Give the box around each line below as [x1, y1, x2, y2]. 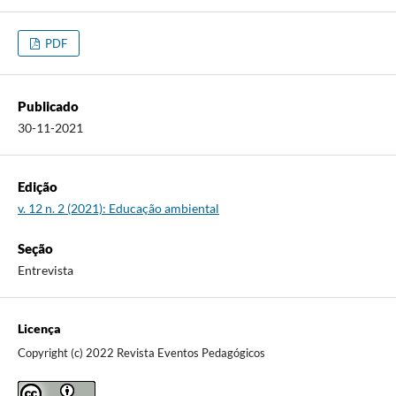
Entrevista [17, 263, 73, 278]
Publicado [17, 98, 79, 115]
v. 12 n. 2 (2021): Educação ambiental [17, 201, 219, 217]
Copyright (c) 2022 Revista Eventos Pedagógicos [17, 346, 265, 361]
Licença [17, 321, 61, 337]
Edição [17, 179, 57, 195]
